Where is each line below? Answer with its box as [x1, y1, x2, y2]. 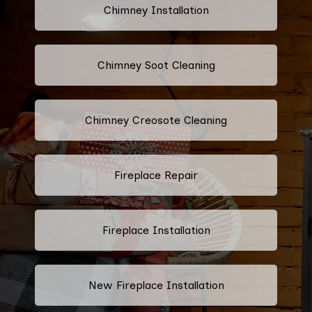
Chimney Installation [103, 3, 209, 17]
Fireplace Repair [114, 168, 198, 182]
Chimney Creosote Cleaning [85, 113, 227, 127]
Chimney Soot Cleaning [97, 58, 215, 72]
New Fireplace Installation [88, 278, 224, 292]
